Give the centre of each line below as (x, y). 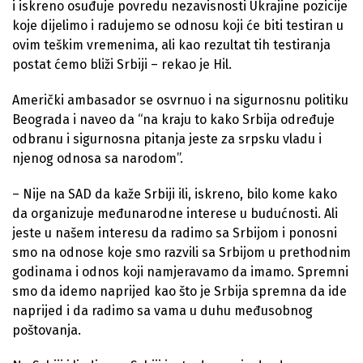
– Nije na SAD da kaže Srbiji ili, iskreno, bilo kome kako (175, 194)
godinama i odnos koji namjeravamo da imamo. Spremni (180, 271)
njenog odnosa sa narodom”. (98, 158)
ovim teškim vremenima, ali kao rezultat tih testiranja (171, 45)
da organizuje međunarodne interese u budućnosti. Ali (175, 213)
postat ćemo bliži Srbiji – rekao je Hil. (122, 64)
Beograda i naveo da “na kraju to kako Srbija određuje (173, 119)
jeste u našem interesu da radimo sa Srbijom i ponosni (175, 233)
